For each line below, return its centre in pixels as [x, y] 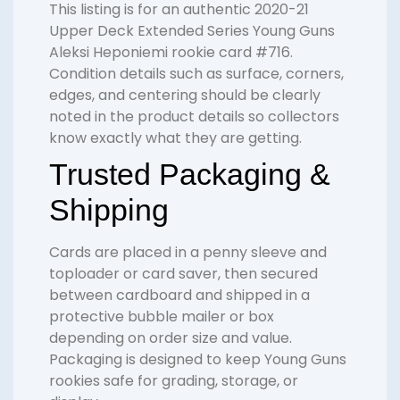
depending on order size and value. [171, 338]
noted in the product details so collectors [194, 117]
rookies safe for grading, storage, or [174, 381]
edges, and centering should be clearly [185, 96]
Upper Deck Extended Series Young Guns [192, 31]
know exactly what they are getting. [175, 138]
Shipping [109, 210]
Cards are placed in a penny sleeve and [188, 253]
